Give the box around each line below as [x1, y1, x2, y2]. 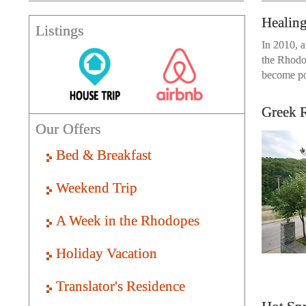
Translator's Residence [56, 278, 185, 294]
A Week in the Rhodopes [56, 212, 199, 228]
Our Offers [35, 120, 101, 137]
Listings [35, 22, 84, 40]
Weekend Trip [56, 180, 137, 195]
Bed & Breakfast [56, 147, 152, 163]
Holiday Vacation [56, 245, 157, 261]
